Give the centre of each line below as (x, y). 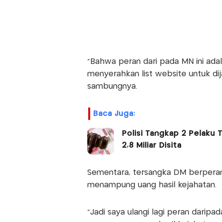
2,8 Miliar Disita (151, 146)
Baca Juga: (114, 114)
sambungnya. (112, 87)
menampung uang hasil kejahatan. (152, 185)
